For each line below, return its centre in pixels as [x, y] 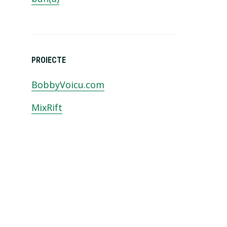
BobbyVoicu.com [68, 85]
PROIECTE [49, 60]
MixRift [47, 108]
